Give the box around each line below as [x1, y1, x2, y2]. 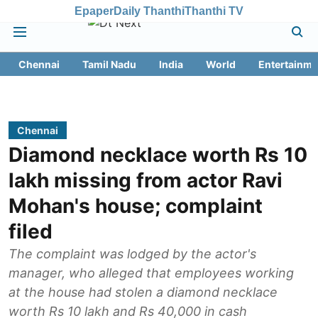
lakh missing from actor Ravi [9, 168, 283, 192]
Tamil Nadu [82, 58, 136, 70]
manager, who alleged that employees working [9, 265, 294, 280]
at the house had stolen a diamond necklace [9, 285, 278, 300]
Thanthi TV [185, 4, 243, 17]
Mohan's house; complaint [9, 194, 263, 218]
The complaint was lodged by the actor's [9, 246, 256, 261]
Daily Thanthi [114, 4, 185, 17]
